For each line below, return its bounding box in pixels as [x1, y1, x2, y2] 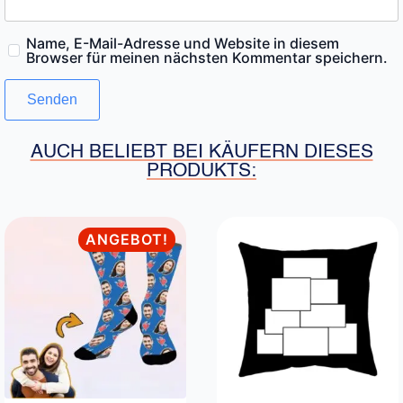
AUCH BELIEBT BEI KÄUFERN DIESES [30, 142, 373, 162]
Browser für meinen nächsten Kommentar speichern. [25, 48, 388, 67]
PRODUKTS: [147, 161, 256, 181]
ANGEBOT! [85, 229, 169, 248]
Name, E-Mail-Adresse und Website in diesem [25, 33, 339, 52]
